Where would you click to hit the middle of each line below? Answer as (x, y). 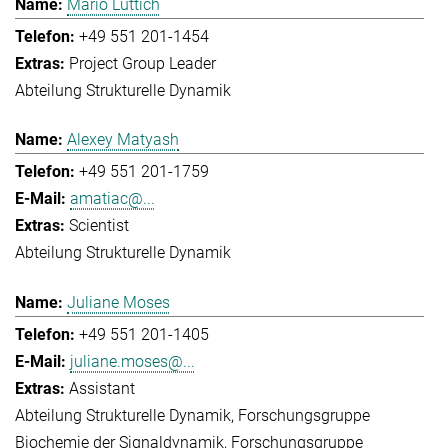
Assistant (102, 388)
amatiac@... (112, 199)
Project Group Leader (142, 64)
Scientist (99, 226)
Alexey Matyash (123, 140)
